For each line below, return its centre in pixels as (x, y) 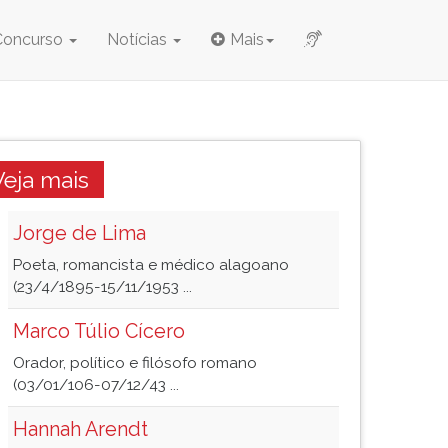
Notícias (139, 39)
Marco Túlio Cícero (99, 331)
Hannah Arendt (80, 429)
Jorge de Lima (79, 233)
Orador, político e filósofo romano (135, 363)
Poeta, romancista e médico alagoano (151, 265)
